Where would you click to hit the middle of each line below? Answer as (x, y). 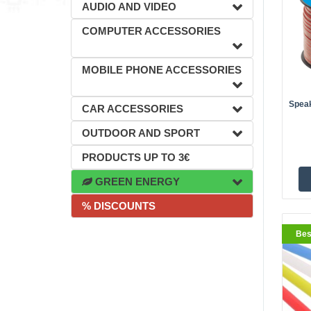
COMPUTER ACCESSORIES (151, 31)
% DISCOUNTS (119, 206)
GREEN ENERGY (136, 182)
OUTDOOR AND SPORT (141, 133)
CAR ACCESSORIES (133, 109)
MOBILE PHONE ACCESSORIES (162, 70)
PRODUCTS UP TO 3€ (136, 157)
